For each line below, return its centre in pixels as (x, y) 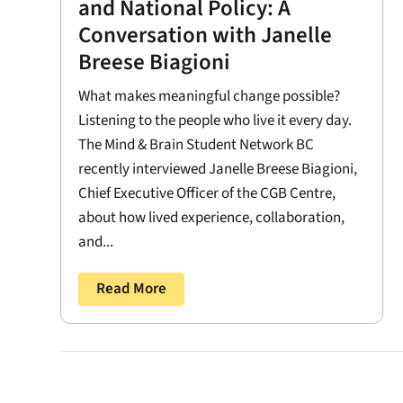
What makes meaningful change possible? (210, 96)
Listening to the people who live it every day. (215, 120)
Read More (132, 288)
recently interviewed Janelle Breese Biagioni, (218, 169)
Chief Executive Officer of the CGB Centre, (207, 193)
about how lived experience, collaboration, (212, 217)
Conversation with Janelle (206, 35)
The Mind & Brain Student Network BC (197, 144)
